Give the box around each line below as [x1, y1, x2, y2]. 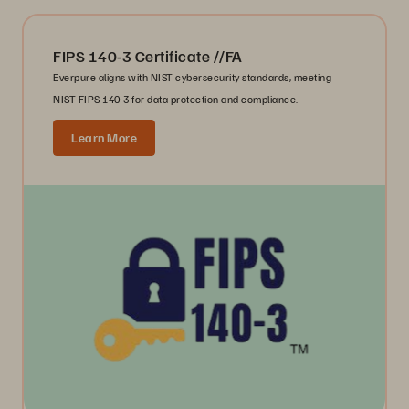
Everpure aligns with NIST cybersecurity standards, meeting [53, 70, 331, 85]
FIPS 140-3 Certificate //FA [53, 46, 243, 67]
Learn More [71, 130, 137, 146]
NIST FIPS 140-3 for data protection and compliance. [53, 92, 299, 107]
